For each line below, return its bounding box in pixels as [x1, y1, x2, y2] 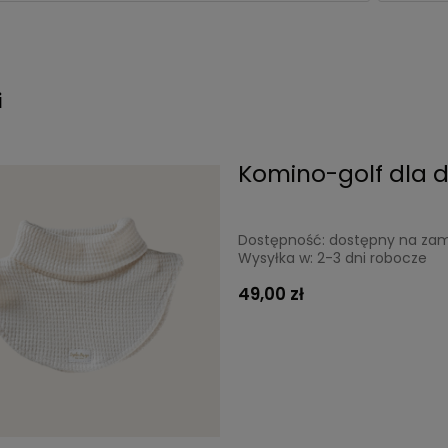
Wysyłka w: [238, 248, 314, 269]
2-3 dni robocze [317, 248, 428, 269]
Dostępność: [238, 230, 326, 251]
